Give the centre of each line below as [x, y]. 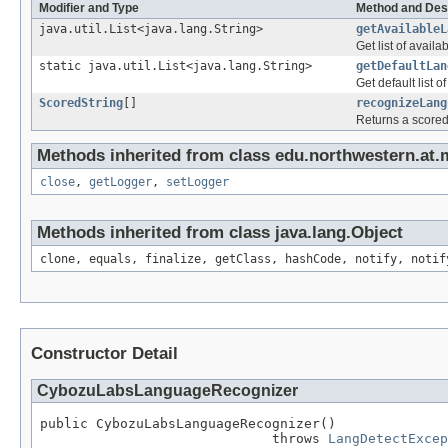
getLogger [120, 182]
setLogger [197, 182]
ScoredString [81, 103]
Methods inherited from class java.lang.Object [220, 233]
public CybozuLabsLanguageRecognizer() [188, 424]
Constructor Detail [104, 354]
